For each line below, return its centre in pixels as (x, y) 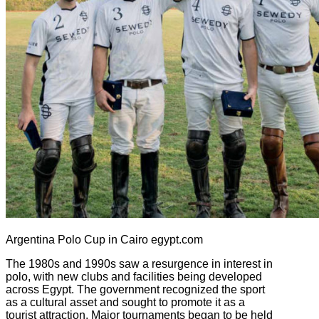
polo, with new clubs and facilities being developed (134, 276)
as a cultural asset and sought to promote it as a (125, 302)
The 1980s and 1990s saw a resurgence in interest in (139, 263)
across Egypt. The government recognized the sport (135, 289)
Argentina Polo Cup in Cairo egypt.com (104, 239)
